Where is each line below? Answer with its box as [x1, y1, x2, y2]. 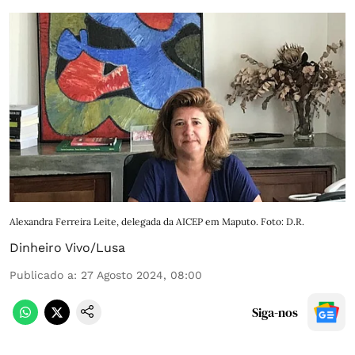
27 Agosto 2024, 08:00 [81, 268, 202, 281]
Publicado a [10, 268, 74, 281]
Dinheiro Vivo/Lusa [10, 239, 125, 255]
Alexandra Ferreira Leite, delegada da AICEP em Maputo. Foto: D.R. [10, 215, 304, 227]
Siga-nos [252, 303, 298, 321]
